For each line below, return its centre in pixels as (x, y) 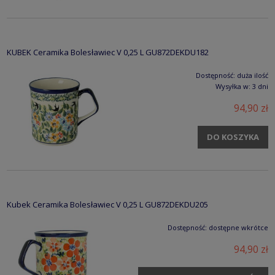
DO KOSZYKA (233, 137)
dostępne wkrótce (238, 227)
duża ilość (253, 75)
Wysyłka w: (233, 86)
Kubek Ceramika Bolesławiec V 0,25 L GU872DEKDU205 (107, 204)
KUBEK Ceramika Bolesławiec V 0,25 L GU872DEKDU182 (108, 52)
